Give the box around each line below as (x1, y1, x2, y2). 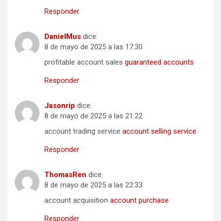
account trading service (44, 127, 122, 136)
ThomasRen (44, 170, 86, 180)
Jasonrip (44, 101, 75, 110)
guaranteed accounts (125, 58, 194, 67)
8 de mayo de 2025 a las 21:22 (44, 111, 143, 121)
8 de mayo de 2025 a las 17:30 (44, 42, 143, 52)
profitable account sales (44, 58, 125, 67)
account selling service (122, 127, 196, 136)
